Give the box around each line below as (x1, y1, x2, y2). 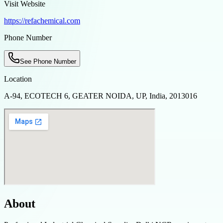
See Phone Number (20, 57, 76, 65)
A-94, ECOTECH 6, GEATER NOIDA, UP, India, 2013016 (4, 91, 197, 100)
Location (4, 74, 32, 83)
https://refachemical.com (4, 16, 80, 25)
